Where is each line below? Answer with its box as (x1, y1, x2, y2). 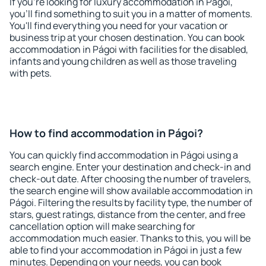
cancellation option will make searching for (9, 220, 195, 233)
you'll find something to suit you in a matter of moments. (9, 7, 252, 20)
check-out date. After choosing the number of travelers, (9, 172, 251, 185)
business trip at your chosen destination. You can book (9, 31, 245, 44)
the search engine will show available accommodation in (9, 184, 253, 197)
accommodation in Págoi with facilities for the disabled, (9, 43, 248, 56)
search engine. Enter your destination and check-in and (9, 160, 251, 173)
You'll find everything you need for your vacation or (9, 19, 228, 32)
